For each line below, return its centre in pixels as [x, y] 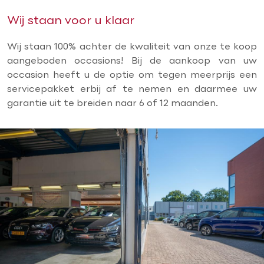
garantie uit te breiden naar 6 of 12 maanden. [114, 104]
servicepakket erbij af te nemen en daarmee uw [132, 90]
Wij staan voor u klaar [71, 21]
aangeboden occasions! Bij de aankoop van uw [132, 61]
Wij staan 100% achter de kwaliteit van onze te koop [132, 47]
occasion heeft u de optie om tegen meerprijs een [132, 75]
